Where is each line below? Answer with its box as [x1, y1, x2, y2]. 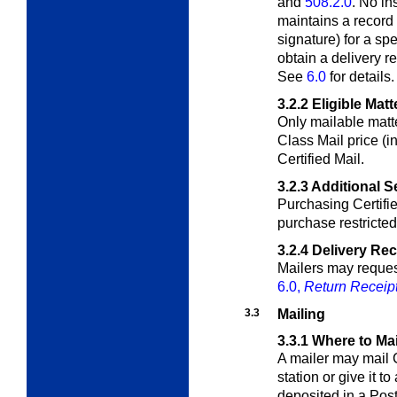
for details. [326, 68, 394, 84]
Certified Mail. [277, 151, 364, 167]
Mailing [277, 306, 325, 322]
